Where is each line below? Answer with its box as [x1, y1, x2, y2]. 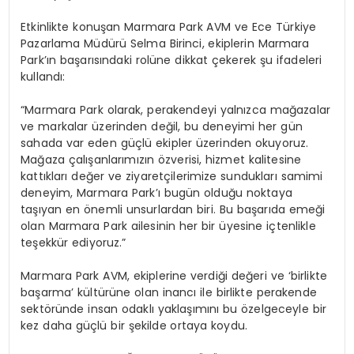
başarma [21, 284, 72, 300]
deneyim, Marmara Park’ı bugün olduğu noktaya [21, 184, 292, 201]
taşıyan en [21, 201, 85, 217]
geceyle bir [263, 300, 326, 317]
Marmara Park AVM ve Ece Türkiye [124, 18, 317, 35]
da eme [270, 201, 316, 217]
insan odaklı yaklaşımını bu [84, 300, 242, 317]
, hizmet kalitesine [199, 151, 302, 168]
